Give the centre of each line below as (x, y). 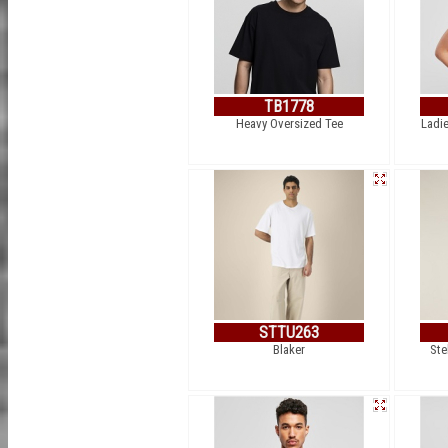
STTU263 (289, 332)
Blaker (289, 349)
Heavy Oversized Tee (289, 123)
